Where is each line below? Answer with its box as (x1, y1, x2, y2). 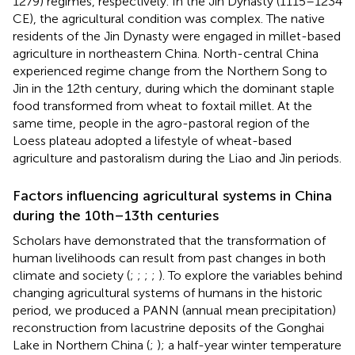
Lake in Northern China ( (13, 337, 150, 353)
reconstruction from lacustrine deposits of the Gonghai (13, 319, 324, 335)
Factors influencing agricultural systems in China (13, 186, 332, 204)
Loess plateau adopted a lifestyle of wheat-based (13, 132, 292, 148)
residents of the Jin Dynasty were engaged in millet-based (13, 28, 341, 44)
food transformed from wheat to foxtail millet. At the (13, 97, 312, 113)
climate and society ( (13, 267, 130, 283)
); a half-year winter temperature (157, 337, 342, 353)
